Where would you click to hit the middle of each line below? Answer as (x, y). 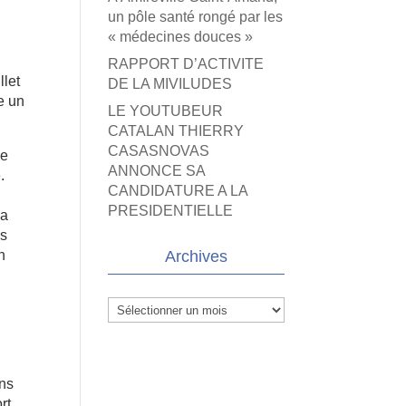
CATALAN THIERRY (176, 131)
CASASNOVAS (159, 151)
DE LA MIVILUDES (170, 84)
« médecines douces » (181, 37)
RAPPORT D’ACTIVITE (186, 64)
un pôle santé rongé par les (196, 17)
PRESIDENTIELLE (171, 211)
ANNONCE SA (157, 171)
